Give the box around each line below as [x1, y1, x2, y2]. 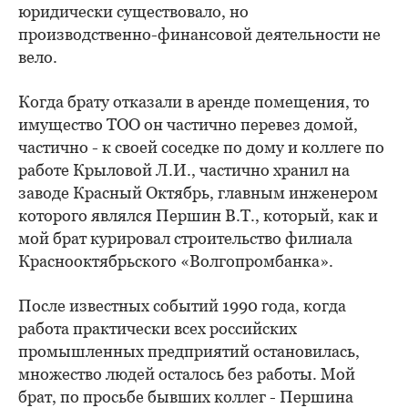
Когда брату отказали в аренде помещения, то [18, 92, 370, 112]
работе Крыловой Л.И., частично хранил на [18, 160, 350, 180]
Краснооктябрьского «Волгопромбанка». [18, 251, 333, 271]
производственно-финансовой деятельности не [18, 25, 381, 45]
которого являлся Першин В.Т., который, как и [18, 206, 378, 226]
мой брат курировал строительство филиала [18, 229, 352, 249]
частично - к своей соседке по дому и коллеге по [18, 138, 384, 158]
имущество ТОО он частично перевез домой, [18, 115, 358, 135]
